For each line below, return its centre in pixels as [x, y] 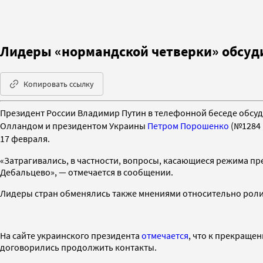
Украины [128, 125]
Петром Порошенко [188, 125]
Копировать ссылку [59, 84]
